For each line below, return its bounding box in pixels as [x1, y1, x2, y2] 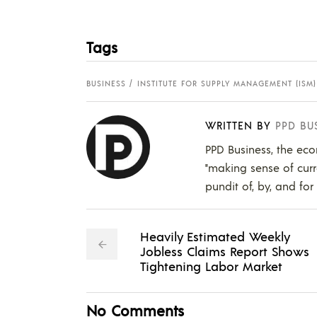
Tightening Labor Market [140, 257, 282, 274]
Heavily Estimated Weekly [140, 227, 289, 244]
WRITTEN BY [205, 117, 271, 132]
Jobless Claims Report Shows [140, 242, 309, 259]
